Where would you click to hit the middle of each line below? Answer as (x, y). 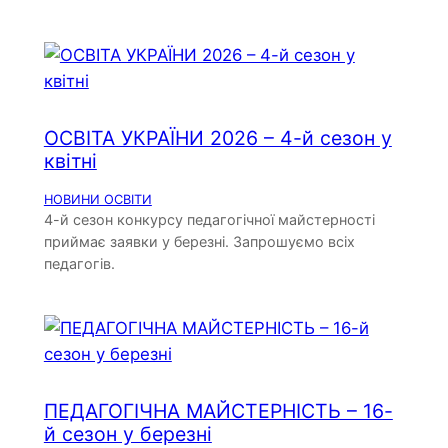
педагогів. (79, 263)
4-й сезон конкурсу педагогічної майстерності (209, 219)
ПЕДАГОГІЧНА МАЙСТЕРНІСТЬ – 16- (218, 410)
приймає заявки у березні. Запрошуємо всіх (199, 241)
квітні (70, 161)
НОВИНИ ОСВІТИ (97, 199)
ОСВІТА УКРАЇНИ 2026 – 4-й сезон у (217, 138)
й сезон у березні (127, 433)
